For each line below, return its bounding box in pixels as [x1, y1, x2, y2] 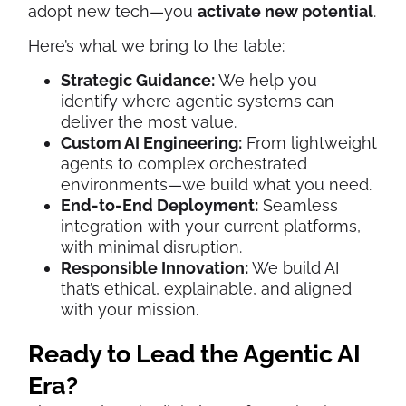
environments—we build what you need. [61, 174, 372, 194]
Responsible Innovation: [61, 257, 248, 277]
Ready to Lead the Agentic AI [28, 339, 361, 368]
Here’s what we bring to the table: [28, 35, 285, 55]
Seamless [258, 195, 338, 215]
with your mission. [61, 299, 198, 319]
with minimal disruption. [61, 237, 242, 256]
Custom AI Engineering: [61, 132, 242, 152]
